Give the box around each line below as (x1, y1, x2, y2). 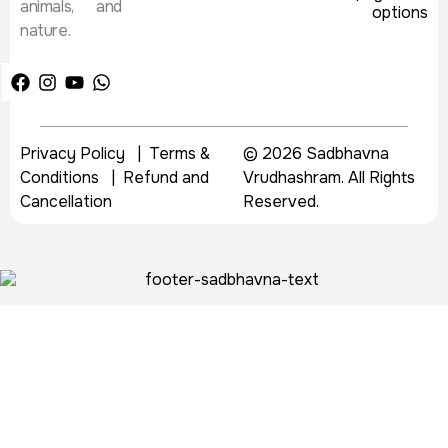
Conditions (20, 167, 99, 189)
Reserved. (242, 191, 319, 213)
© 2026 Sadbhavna (242, 143, 389, 165)
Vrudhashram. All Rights (242, 167, 415, 189)
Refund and (123, 167, 209, 189)
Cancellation (20, 191, 116, 213)
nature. (20, 20, 71, 42)
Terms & (149, 143, 210, 165)
